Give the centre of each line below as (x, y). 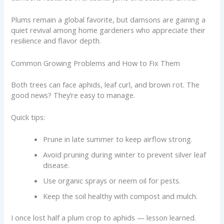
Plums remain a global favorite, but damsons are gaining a (108, 20)
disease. (56, 165)
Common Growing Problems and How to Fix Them (96, 63)
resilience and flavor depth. (56, 41)
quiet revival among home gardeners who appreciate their (108, 30)
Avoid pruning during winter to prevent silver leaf (125, 155)
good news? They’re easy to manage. (73, 95)
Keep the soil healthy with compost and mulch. (120, 196)
